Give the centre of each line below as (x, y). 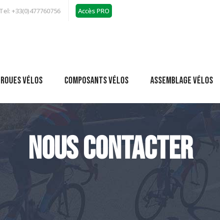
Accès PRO (94, 11)
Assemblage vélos (182, 80)
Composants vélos (96, 80)
